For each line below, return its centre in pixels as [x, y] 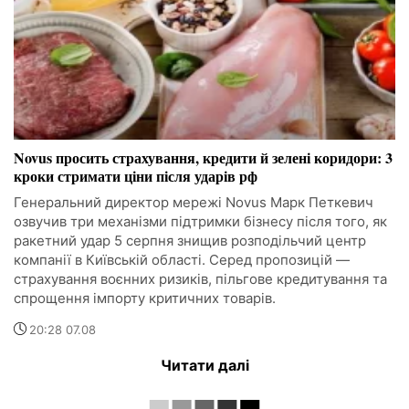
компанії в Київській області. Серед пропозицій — [182, 260]
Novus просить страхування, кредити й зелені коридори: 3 [203, 158]
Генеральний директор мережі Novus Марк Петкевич [194, 203]
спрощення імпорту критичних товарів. [145, 299]
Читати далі [204, 366]
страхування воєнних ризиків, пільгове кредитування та [200, 279]
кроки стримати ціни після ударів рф [136, 176]
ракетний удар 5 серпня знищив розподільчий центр [190, 241]
